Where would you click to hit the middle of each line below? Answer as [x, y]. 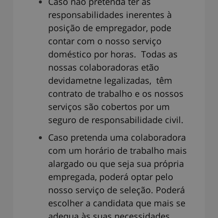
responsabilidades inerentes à [110, 14]
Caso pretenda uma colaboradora [117, 137]
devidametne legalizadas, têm [110, 80]
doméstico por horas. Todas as [113, 54]
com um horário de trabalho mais [118, 150]
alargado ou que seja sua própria [116, 163]
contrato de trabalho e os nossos [116, 93]
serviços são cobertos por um [109, 106]
